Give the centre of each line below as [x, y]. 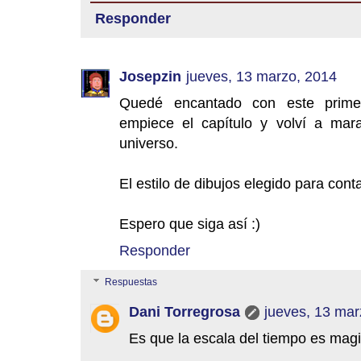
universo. [149, 143]
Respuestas [131, 282]
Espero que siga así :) [190, 224]
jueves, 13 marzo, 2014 [261, 77]
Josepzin [150, 77]
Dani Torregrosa [185, 312]
